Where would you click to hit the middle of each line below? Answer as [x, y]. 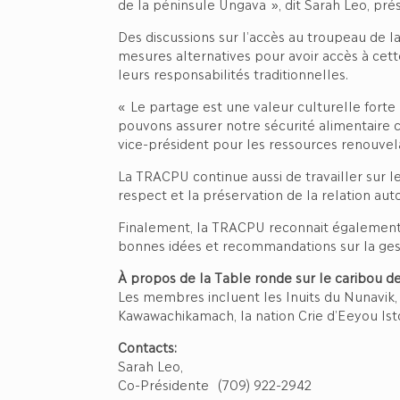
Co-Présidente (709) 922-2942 [215, 384]
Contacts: [148, 346]
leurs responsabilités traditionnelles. [241, 73]
